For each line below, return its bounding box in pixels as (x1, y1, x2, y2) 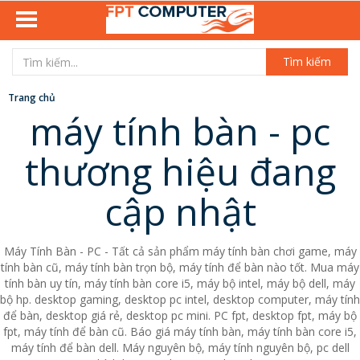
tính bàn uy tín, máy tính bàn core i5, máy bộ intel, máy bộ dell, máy (5, 276, 355, 291)
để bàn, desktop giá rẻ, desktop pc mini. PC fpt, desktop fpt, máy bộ (3, 308, 357, 323)
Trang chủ (8, 91, 55, 104)
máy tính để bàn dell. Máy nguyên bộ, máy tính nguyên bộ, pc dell (10, 340, 350, 355)
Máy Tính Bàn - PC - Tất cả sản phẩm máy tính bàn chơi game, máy (3, 243, 357, 259)
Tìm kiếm (283, 54, 331, 69)
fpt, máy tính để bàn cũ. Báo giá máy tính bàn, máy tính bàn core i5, (3, 324, 357, 339)
